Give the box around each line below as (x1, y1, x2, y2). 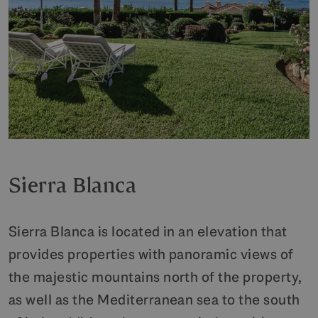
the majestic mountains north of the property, (9, 267, 302, 286)
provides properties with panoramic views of (9, 244, 294, 263)
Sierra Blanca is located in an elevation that (9, 221, 287, 241)
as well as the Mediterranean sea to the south (9, 290, 300, 309)
